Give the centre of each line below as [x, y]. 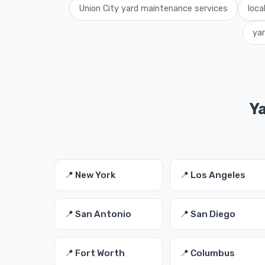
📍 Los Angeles [213, 175]
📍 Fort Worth [95, 253]
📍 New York [90, 175]
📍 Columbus [208, 253]
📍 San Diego [208, 214]
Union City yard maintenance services [153, 9]
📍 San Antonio [98, 214]
